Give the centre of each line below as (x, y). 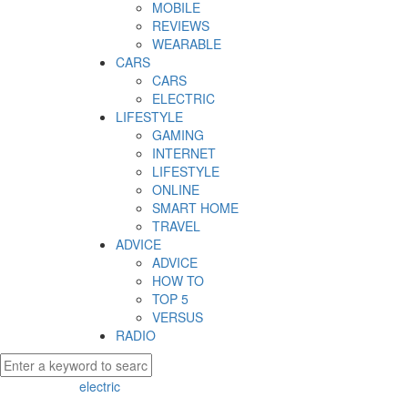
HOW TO (178, 281)
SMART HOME (195, 208)
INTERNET (184, 153)
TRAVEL (176, 226)
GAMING (178, 135)
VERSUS (178, 317)
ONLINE (176, 190)
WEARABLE (187, 44)
